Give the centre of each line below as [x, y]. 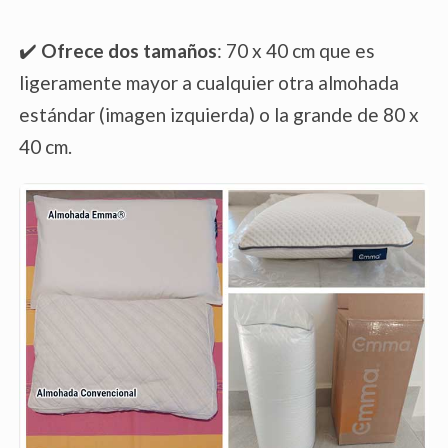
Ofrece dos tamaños [129, 51]
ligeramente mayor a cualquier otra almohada [209, 83]
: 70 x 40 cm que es [296, 51]
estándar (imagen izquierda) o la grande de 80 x [219, 115]
